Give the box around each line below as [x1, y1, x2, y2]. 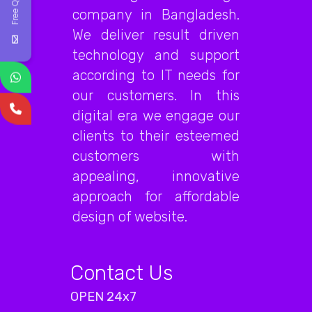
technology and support [72, 47, 240, 63]
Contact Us [70, 261, 173, 285]
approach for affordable [72, 188, 240, 205]
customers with [72, 148, 240, 164]
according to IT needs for [72, 67, 240, 84]
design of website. [72, 208, 187, 225]
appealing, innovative [72, 168, 240, 185]
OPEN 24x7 [70, 289, 136, 304]
